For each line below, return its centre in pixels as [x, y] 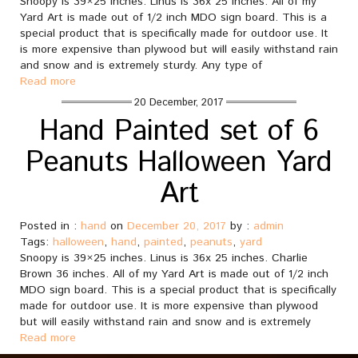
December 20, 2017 [177, 226]
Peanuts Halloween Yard [179, 163]
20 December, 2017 [179, 103]
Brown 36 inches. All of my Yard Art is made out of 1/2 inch [174, 274]
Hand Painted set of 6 [179, 132]
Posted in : [50, 226]
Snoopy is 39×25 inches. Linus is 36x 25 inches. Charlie [164, 258]
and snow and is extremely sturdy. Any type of [141, 66]
